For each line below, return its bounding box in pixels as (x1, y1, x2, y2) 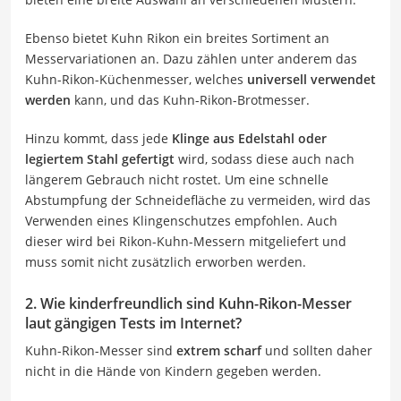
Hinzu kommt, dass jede (25, 129, 172, 147)
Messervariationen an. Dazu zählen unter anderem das (25, 49, 357, 67)
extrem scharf (176, 341, 261, 359)
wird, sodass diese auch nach (175, 149, 354, 167)
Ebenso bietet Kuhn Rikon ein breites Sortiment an (25, 29, 329, 47)
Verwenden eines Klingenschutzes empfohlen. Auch (25, 211, 337, 229)
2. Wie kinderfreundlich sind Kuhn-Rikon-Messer (25, 293, 352, 313)
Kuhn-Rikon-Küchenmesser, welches (25, 70, 247, 88)
